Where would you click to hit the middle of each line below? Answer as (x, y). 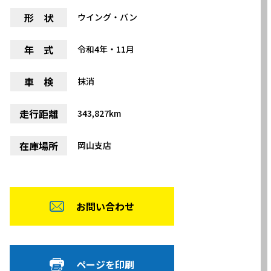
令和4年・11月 (106, 49)
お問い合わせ (105, 206)
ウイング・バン (107, 17)
